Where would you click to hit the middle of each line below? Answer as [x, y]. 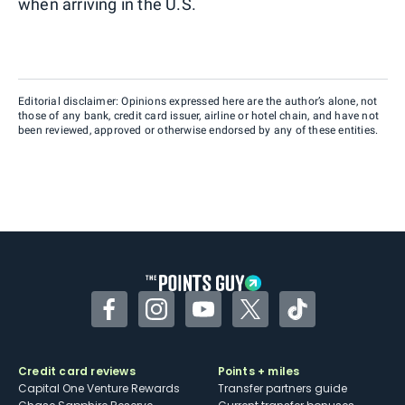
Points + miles [259, 372]
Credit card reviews [77, 372]
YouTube [231, 320]
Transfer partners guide [282, 389]
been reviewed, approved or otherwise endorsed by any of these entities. [198, 130]
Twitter [273, 320]
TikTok [318, 320]
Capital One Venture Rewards [99, 389]
